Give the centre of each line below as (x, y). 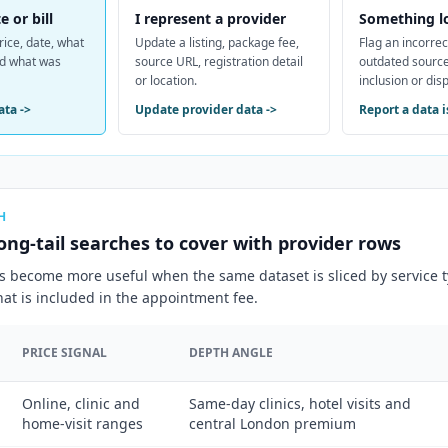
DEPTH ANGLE (231, 352)
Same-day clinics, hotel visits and (300, 403)
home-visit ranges (82, 423)
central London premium (272, 423)
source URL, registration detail (218, 61)
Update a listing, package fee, (216, 42)
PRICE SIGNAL (64, 352)
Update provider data (198, 109)
